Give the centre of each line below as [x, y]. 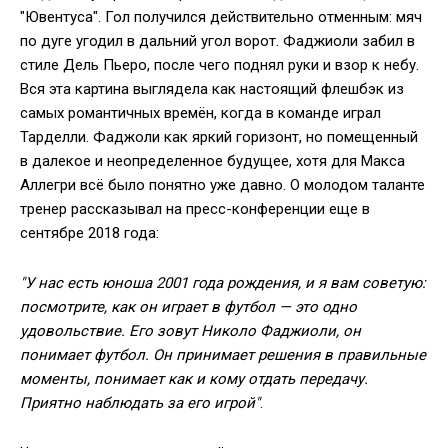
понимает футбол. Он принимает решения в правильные [223, 355]
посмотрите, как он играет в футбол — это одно [188, 307]
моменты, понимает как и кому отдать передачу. [194, 379]
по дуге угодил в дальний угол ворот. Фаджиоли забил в [217, 41]
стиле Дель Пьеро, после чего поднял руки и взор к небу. [219, 65]
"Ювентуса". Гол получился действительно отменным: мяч [221, 17]
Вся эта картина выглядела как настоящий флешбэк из [212, 89]
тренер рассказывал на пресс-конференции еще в [195, 209]
